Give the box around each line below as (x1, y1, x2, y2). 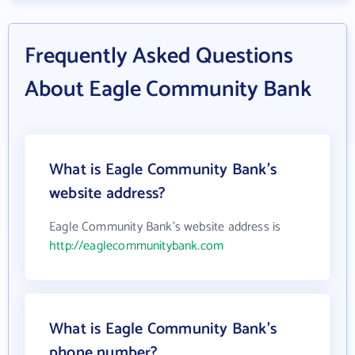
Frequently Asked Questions (25, 38, 293, 75)
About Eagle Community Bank (25, 71, 311, 109)
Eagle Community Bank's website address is (49, 216, 281, 239)
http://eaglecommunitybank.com (49, 235, 224, 258)
